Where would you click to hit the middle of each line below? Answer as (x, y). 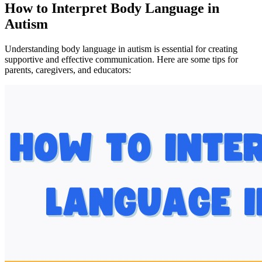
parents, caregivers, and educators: (68, 70)
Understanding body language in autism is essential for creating (121, 49)
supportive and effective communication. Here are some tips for (121, 59)
